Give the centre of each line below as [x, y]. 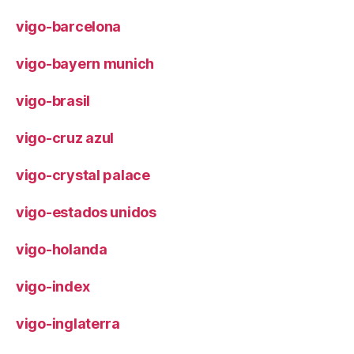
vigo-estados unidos [86, 212]
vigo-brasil [53, 101]
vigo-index [53, 286]
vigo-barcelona [69, 26]
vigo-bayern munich [85, 64]
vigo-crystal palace [83, 175]
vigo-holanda [62, 249]
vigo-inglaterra [68, 324]
